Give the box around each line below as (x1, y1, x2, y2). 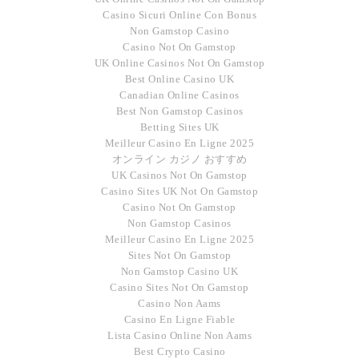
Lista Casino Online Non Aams (107, 329, 252, 341)
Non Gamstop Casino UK (120, 264, 239, 277)
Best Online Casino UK (124, 72, 235, 85)
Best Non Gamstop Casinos (115, 104, 244, 117)
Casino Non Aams (138, 296, 221, 309)
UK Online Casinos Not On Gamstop (94, 56, 265, 69)
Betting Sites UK (139, 120, 220, 133)
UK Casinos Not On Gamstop (111, 168, 248, 181)
